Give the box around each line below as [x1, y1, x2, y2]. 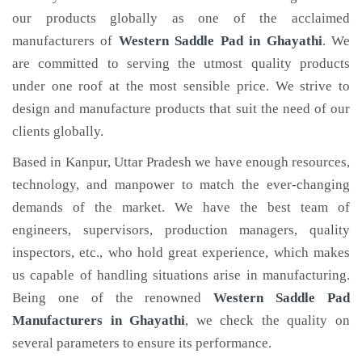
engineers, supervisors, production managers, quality [12, 222, 350, 238]
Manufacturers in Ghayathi [12, 313, 186, 328]
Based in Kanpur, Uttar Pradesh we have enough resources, [12, 154, 350, 170]
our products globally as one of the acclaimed [12, 11, 350, 26]
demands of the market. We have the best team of [12, 200, 350, 215]
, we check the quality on [185, 313, 351, 328]
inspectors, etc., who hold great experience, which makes [12, 245, 350, 260]
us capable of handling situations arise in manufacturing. [12, 267, 350, 283]
